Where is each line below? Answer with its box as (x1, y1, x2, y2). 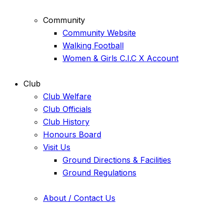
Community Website (63, 28, 136, 38)
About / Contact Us (43, 193, 115, 203)
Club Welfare (43, 91, 91, 102)
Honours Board (43, 130, 101, 140)
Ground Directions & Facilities (63, 155, 171, 165)
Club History (43, 117, 89, 127)
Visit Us (43, 142, 70, 153)
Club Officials (43, 104, 91, 114)
